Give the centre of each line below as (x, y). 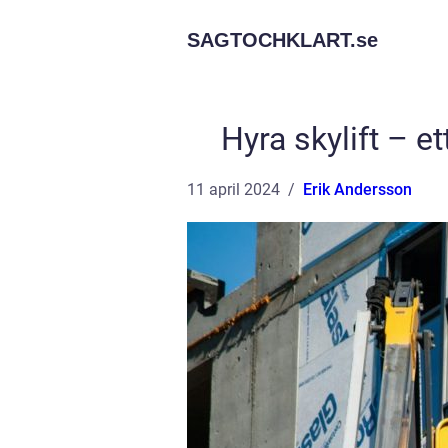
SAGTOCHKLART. (271, 40)
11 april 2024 (233, 189)
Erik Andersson (357, 189)
